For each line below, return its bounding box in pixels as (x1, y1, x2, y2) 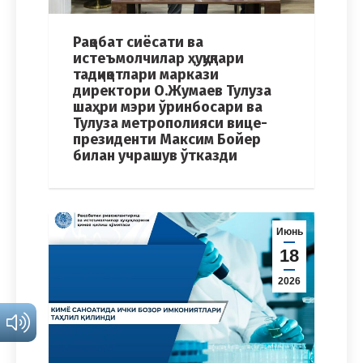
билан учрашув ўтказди (73, 147, 237, 165)
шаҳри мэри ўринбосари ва (73, 98, 263, 117)
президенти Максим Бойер (73, 130, 261, 149)
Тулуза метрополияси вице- (73, 114, 267, 133)
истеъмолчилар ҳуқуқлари (73, 49, 244, 68)
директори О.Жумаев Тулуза (73, 82, 271, 100)
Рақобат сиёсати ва (73, 33, 203, 52)
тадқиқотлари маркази (73, 66, 219, 84)
